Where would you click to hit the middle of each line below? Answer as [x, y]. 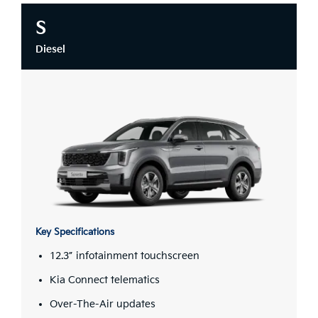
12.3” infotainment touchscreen [125, 256]
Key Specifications [75, 232]
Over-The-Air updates [103, 305]
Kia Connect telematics [105, 280]
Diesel [50, 50]
